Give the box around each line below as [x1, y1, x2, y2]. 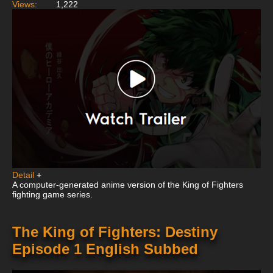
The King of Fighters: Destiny [12, 224, 218, 241]
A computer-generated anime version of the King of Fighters [12, 180, 243, 190]
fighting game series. [12, 190, 93, 200]
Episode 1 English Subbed [12, 241, 198, 258]
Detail [12, 170, 34, 180]
